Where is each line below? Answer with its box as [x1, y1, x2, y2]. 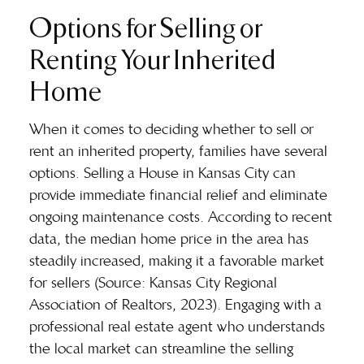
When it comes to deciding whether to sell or [29, 119, 314, 138]
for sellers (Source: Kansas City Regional [29, 273, 277, 292]
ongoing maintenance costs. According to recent [29, 207, 332, 226]
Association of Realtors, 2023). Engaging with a [29, 295, 322, 314]
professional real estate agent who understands [29, 317, 325, 336]
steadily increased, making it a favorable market [29, 251, 324, 270]
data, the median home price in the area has [29, 229, 309, 248]
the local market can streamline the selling [29, 339, 293, 357]
